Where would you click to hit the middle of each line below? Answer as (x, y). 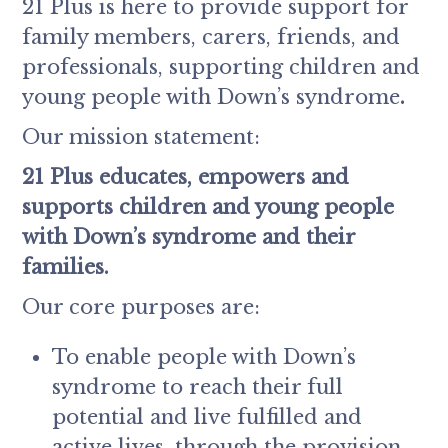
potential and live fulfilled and (207, 417)
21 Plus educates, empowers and (186, 177)
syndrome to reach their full (198, 387)
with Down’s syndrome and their (189, 237)
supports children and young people (208, 207)
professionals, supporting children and (221, 67)
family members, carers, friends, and (211, 37)
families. (66, 267)
